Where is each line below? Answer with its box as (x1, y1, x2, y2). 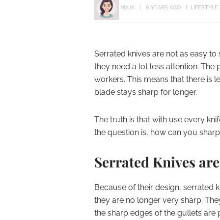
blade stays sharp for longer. (94, 87, 197, 97)
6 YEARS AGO (146, 4, 181, 11)
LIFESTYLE (191, 4, 218, 11)
